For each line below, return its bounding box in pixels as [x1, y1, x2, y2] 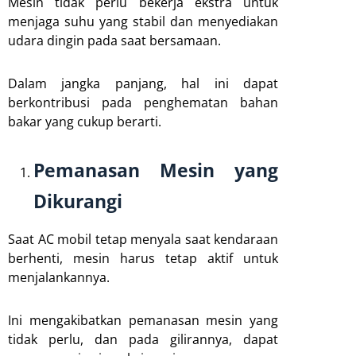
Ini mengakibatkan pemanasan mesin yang [8, 311, 278, 329]
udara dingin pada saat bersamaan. [8, 31, 221, 49]
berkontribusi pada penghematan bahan [8, 93, 278, 111]
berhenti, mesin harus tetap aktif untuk [8, 249, 278, 267]
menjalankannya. [8, 268, 110, 286]
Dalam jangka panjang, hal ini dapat [8, 74, 278, 92]
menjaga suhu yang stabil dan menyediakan [8, 12, 278, 30]
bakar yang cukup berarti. [8, 112, 161, 130]
